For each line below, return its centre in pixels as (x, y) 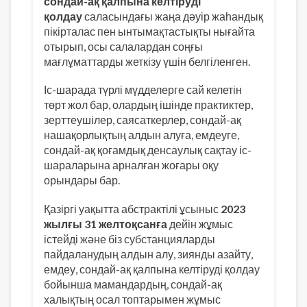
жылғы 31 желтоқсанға (106, 223)
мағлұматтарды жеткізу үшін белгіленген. (148, 62)
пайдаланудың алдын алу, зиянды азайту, (148, 254)
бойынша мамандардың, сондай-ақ (133, 284)
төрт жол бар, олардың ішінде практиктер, (148, 105)
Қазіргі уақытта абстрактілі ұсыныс (132, 208)
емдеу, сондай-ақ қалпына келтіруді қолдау (152, 269)
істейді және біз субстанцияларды (130, 238)
